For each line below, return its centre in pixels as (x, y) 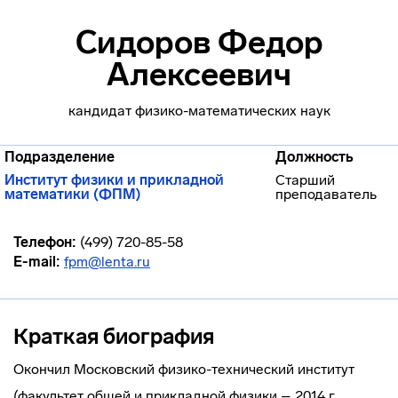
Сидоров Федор (199, 42)
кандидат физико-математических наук (199, 111)
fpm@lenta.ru (107, 262)
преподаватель (326, 194)
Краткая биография (114, 336)
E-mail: (37, 262)
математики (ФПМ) (73, 194)
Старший (305, 180)
